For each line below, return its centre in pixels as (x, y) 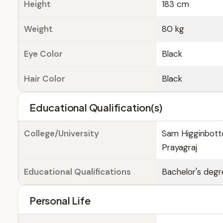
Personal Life (60, 200)
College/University (61, 133)
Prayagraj (179, 147)
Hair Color (45, 79)
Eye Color (43, 54)
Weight (38, 29)
